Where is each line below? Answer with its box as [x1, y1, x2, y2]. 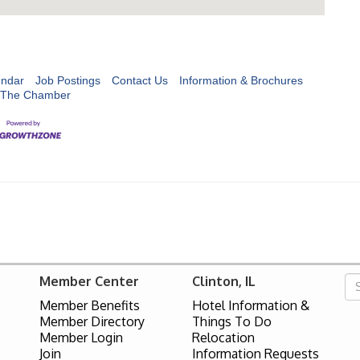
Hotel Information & [192, 297, 309, 313]
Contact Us [112, 73, 168, 87]
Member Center [39, 272, 139, 289]
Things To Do [192, 313, 272, 329]
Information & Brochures [179, 73, 303, 87]
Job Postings [35, 73, 100, 87]
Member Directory [39, 313, 145, 329]
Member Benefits [39, 297, 140, 313]
